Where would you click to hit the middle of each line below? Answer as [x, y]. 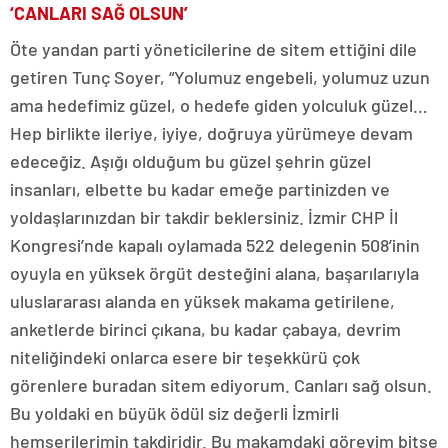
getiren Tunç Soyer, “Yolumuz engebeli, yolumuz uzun [220, 76]
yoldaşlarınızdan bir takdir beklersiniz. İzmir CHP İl [204, 216]
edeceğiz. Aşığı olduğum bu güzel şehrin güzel [190, 160]
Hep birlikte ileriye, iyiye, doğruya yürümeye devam [211, 132]
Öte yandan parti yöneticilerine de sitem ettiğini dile [213, 48]
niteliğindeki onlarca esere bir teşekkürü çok [185, 356]
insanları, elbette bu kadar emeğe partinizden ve [200, 188]
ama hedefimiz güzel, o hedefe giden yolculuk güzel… [219, 104]
